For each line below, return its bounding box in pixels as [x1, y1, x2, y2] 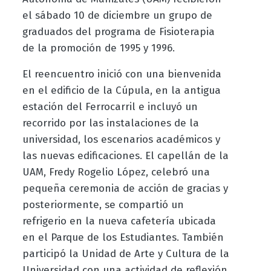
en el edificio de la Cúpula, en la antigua [22, 84, 221, 97]
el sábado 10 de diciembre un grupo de [22, 9, 212, 22]
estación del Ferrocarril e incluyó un [22, 100, 198, 114]
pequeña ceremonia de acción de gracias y [22, 182, 228, 195]
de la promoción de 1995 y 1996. [22, 42, 175, 55]
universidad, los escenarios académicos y [22, 133, 220, 146]
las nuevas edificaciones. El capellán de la [22, 149, 229, 163]
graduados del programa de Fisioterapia [22, 25, 215, 39]
